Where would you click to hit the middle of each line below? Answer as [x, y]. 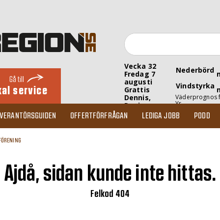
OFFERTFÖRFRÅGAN [99, 116]
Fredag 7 [139, 74]
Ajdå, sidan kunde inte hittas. [110, 174]
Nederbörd [195, 70]
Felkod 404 [110, 194]
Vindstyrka [195, 86]
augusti [138, 82]
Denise [136, 105]
